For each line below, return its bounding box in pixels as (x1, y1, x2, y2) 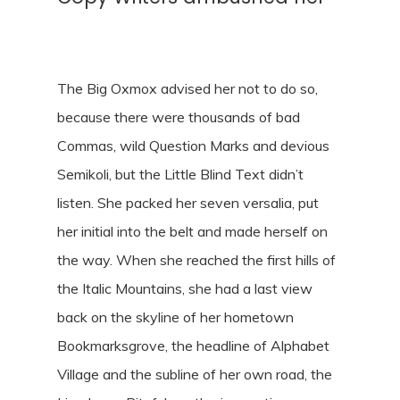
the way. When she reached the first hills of (57, 251, 337, 270)
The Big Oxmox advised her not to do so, (57, 79, 319, 98)
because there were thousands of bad (57, 108, 301, 127)
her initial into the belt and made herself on (57, 222, 329, 241)
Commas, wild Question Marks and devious (57, 137, 330, 155)
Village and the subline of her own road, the (57, 365, 333, 384)
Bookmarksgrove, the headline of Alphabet (57, 337, 330, 355)
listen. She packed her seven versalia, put (57, 194, 320, 212)
